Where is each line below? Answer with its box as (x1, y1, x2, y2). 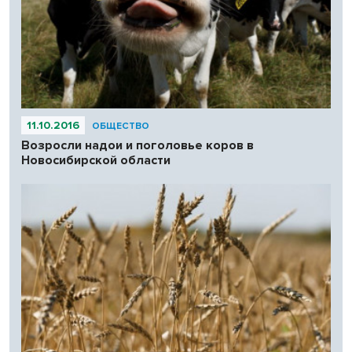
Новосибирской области (21, 152, 170, 168)
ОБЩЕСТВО (92, 119, 149, 132)
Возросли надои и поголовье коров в (21, 137, 254, 153)
